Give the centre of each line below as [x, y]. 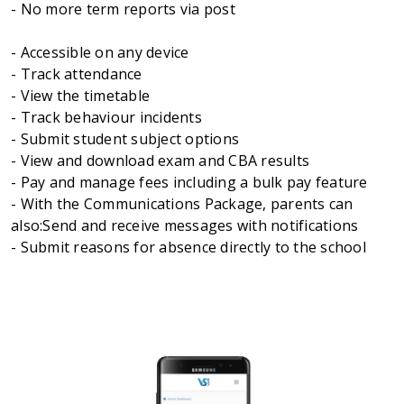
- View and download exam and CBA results [160, 160]
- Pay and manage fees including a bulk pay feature [189, 182]
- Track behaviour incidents [106, 117]
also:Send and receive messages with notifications [185, 225]
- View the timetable [80, 95]
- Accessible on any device [100, 52]
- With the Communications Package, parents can [182, 203]
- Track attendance [77, 73]
